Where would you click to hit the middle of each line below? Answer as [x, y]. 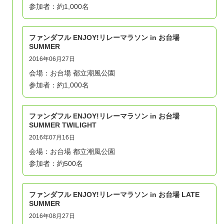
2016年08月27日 [52, 216]
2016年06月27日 [52, 59]
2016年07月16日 [52, 137]
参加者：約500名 [56, 163]
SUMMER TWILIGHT [63, 125]
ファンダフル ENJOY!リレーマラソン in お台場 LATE [114, 194]
